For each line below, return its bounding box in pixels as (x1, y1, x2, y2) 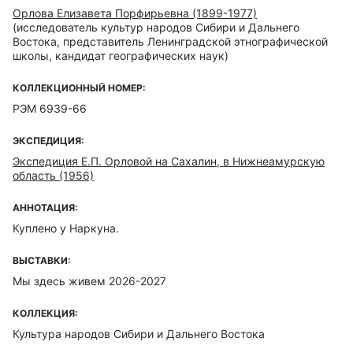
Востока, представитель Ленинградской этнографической (13, 35, 328, 48)
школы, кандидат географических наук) (13, 49, 229, 62)
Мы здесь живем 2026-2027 (13, 274, 166, 288)
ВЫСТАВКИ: (13, 255, 71, 266)
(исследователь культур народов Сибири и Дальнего (13, 20, 299, 34)
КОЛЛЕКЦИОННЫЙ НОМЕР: (13, 82, 146, 94)
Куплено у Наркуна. (13, 221, 119, 235)
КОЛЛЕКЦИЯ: (13, 307, 78, 319)
